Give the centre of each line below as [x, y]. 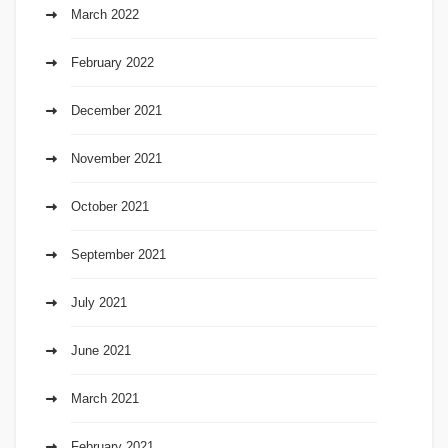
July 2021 [99, 302]
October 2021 [110, 206]
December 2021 [116, 110]
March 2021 [105, 398]
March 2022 [105, 14]
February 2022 [112, 62]
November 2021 [116, 158]
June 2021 [101, 350]
